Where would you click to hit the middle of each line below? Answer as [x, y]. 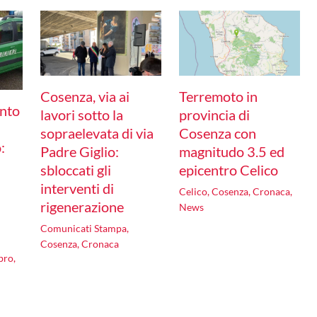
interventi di [77, 188]
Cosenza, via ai [85, 96]
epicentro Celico [228, 169]
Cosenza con [217, 133]
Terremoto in [218, 96]
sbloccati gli [75, 169]
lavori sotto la [81, 114]
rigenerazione [82, 206]
